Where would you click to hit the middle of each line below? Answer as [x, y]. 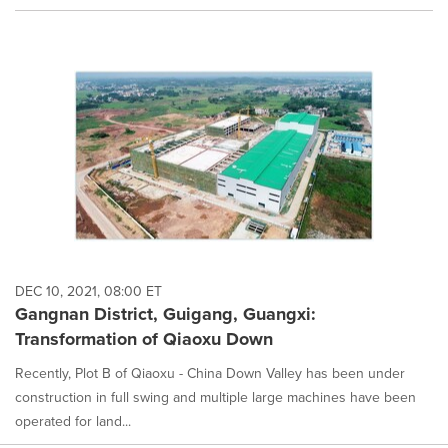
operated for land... [73, 421]
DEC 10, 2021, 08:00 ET [88, 291]
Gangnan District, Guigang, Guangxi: [165, 313]
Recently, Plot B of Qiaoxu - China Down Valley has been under [210, 373]
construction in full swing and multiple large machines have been [215, 397]
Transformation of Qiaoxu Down [144, 338]
